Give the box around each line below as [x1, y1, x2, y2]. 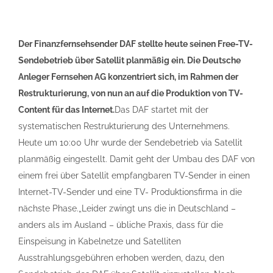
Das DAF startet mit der [115, 105, 208, 115]
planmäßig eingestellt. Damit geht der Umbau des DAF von [18, 154, 255, 164]
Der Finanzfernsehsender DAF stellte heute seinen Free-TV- [18, 39, 253, 49]
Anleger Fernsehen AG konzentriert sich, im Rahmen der [18, 72, 238, 82]
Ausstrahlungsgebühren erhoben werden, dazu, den [18, 253, 224, 263]
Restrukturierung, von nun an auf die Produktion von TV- [18, 88, 243, 98]
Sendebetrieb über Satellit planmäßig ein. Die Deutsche [18, 55, 241, 65]
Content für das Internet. [18, 105, 115, 115]
